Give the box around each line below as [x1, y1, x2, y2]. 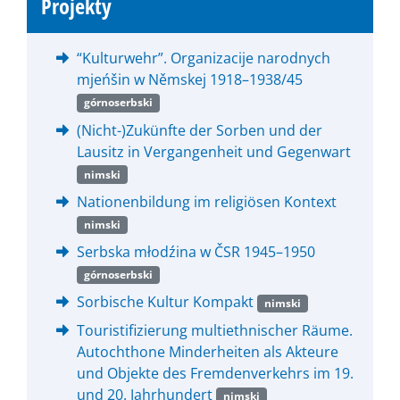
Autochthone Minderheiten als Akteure [77, 342, 338, 362]
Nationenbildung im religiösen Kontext [77, 191, 337, 212]
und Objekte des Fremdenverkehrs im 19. [77, 363, 354, 384]
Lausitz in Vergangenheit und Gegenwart [77, 141, 351, 162]
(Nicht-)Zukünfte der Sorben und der [77, 120, 322, 140]
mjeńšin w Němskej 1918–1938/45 [77, 70, 303, 90]
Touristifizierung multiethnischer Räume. [77, 321, 353, 341]
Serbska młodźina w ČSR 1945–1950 [77, 241, 315, 262]
